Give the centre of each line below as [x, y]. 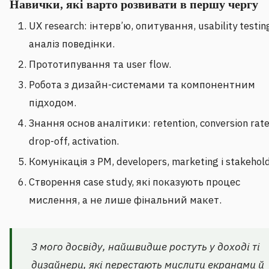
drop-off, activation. [74, 141]
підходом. [53, 103]
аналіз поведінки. [72, 44]
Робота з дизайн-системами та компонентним [142, 85]
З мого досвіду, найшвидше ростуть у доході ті [146, 247]
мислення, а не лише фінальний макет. [125, 200]
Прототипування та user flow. [100, 65]
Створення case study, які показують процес [134, 182]
